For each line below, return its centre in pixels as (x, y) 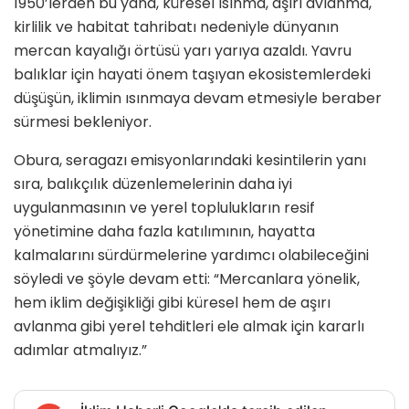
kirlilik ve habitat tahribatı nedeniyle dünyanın (176, 27)
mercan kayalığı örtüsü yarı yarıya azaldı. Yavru (183, 51)
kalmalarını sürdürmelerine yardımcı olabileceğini (191, 256)
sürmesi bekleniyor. (83, 122)
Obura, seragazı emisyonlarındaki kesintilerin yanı (190, 161)
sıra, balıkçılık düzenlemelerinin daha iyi (153, 184)
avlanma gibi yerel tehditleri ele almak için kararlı (189, 327)
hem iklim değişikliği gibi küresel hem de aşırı (172, 303)
